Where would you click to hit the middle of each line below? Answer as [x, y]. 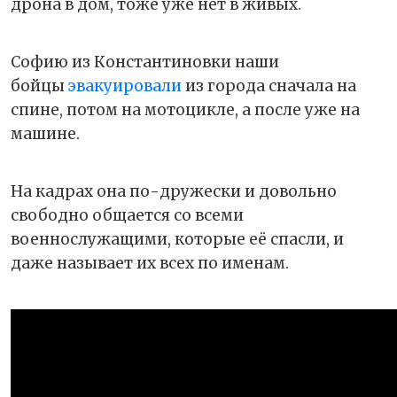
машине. [45, 134]
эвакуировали [125, 86]
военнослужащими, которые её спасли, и [177, 240]
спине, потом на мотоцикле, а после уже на [185, 110]
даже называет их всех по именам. [150, 264]
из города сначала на [269, 86]
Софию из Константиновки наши [145, 62]
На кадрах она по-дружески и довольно [174, 192]
